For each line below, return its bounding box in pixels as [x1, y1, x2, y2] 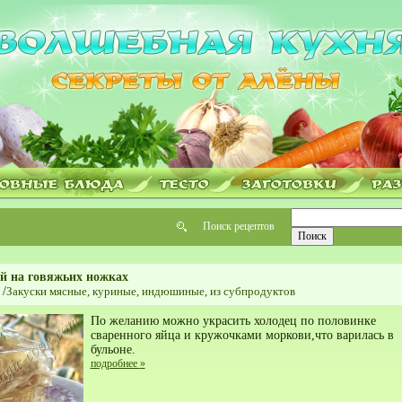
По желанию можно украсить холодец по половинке [90, 314, 376, 328]
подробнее [90, 357, 140, 370]
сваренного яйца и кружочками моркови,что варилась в [90, 328, 394, 342]
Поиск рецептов [202, 220, 275, 232]
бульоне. [90, 343, 135, 356]
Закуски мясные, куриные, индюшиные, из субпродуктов [5, 284, 295, 298]
